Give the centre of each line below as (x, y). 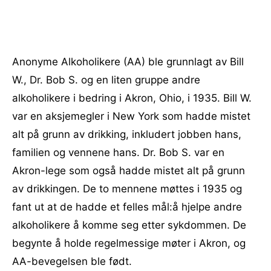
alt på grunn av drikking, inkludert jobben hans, (127, 134)
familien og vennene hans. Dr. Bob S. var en (118, 152)
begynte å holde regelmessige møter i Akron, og (129, 243)
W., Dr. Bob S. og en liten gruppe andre (106, 80)
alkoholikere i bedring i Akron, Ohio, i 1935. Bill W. (132, 98)
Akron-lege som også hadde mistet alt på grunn (129, 171)
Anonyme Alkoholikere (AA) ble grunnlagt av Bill (128, 62)
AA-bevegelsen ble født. (72, 261)
